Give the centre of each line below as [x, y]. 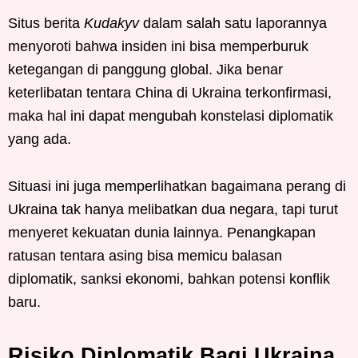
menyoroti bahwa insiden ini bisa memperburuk [158, 46]
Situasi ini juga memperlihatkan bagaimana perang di [177, 186]
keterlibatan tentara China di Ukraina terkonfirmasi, [170, 92]
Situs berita [46, 23]
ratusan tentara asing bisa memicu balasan [145, 255]
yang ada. [40, 139]
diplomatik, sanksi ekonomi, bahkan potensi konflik [169, 278]
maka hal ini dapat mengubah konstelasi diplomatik [171, 115]
